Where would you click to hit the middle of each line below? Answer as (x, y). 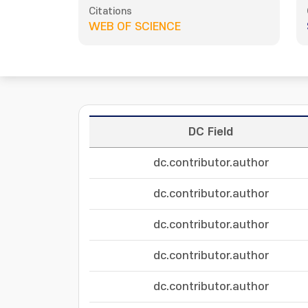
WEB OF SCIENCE (135, 27)
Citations (110, 11)
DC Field (211, 132)
